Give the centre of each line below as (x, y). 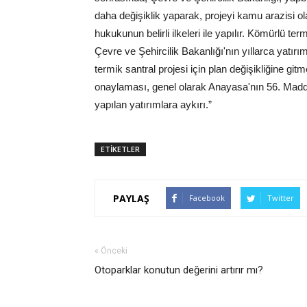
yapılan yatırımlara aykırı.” (153, 105)
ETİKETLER (120, 149)
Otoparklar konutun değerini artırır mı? (179, 270)
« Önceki (111, 251)
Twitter (281, 198)
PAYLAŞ (131, 198)
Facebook (207, 198)
